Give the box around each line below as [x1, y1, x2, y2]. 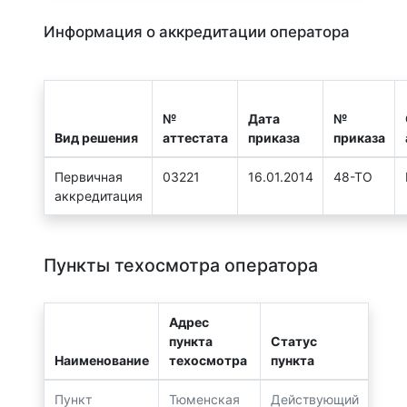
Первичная [54, 169, 123, 185]
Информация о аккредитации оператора [44, 23, 350, 42]
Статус [270, 333, 317, 350]
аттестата [162, 130, 228, 146]
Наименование [54, 352, 149, 369]
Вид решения [54, 130, 138, 146]
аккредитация [54, 188, 143, 204]
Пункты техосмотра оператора [44, 254, 318, 277]
